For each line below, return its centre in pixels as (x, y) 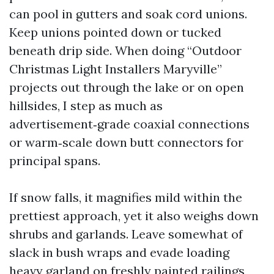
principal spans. (55, 161)
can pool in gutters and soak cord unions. (128, 14)
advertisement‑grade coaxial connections (129, 124)
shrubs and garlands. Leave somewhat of (126, 234)
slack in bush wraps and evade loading (119, 252)
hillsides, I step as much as (86, 106)
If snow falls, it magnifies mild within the (126, 197)
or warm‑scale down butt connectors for (126, 142)
